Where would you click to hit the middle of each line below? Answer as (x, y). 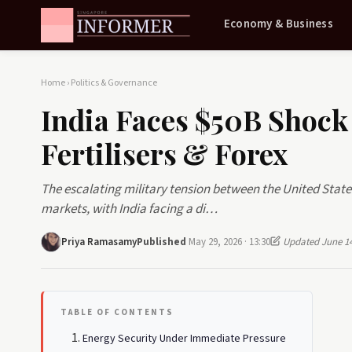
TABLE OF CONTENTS (117, 312)
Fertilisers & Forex (164, 153)
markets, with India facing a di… (129, 209)
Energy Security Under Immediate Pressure (184, 339)
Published (163, 242)
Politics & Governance (114, 83)
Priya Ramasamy (99, 242)
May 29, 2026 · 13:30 (229, 242)
